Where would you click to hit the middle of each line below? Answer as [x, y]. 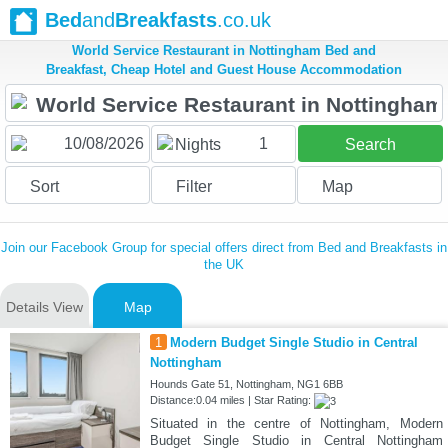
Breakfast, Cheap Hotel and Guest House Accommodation [224, 70]
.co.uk [244, 20]
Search [370, 145]
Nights [197, 145]
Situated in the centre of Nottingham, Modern [296, 424]
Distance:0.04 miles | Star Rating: [231, 400]
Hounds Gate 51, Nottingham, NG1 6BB [246, 384]
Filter [193, 187]
